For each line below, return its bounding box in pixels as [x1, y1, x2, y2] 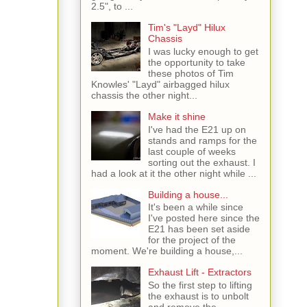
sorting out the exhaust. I [147, 156, 256, 168]
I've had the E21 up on [147, 123, 246, 135]
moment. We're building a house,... [91, 245, 243, 257]
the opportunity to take [147, 56, 245, 68]
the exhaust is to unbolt [147, 291, 249, 302]
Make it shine [147, 110, 206, 122]
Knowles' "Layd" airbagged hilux [91, 78, 230, 90]
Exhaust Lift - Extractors [147, 267, 251, 278]
